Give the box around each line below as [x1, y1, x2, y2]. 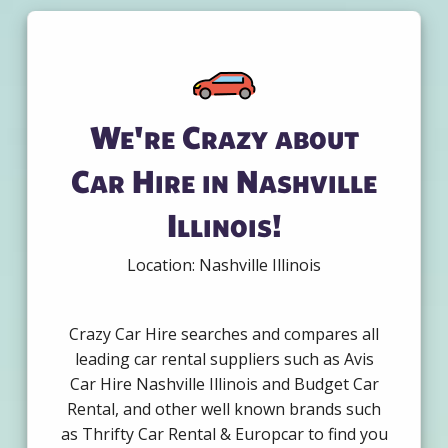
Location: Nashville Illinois [127, 254, 321, 277]
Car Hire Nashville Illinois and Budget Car [69, 373, 379, 396]
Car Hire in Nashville [71, 162, 377, 200]
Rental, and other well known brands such [67, 398, 381, 421]
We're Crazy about [89, 118, 359, 156]
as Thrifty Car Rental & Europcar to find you [60, 423, 388, 446]
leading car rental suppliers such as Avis [74, 348, 374, 371]
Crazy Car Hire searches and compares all [69, 323, 379, 346]
